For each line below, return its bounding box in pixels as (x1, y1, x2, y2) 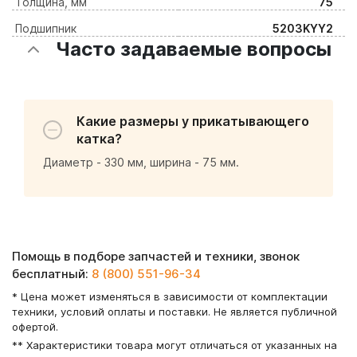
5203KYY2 (273, 21, 333, 35)
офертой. (12, 320, 58, 333)
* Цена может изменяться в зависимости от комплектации (12, 290, 328, 303)
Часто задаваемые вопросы (56, 37, 331, 61)
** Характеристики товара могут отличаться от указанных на (12, 339, 337, 351)
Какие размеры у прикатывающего (76, 112, 309, 129)
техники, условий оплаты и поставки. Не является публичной (12, 305, 337, 318)
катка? (76, 130, 122, 147)
